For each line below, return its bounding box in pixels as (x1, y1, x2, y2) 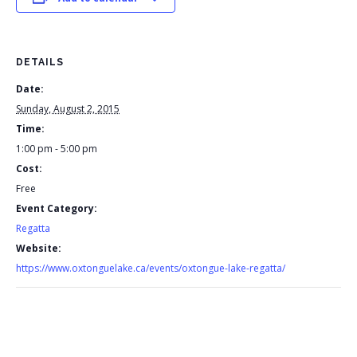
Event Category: (16, 201, 97, 215)
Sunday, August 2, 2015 (16, 101, 120, 116)
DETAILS (16, 56, 64, 68)
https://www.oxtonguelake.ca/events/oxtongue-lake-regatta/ (16, 261, 285, 275)
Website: (16, 241, 61, 255)
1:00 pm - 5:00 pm (16, 141, 97, 155)
